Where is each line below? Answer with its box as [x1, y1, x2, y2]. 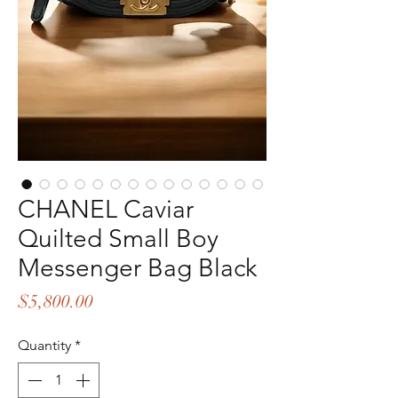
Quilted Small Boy [18, 224, 219, 253]
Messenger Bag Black [18, 253, 257, 283]
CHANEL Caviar [18, 195, 194, 224]
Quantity [18, 337, 71, 354]
